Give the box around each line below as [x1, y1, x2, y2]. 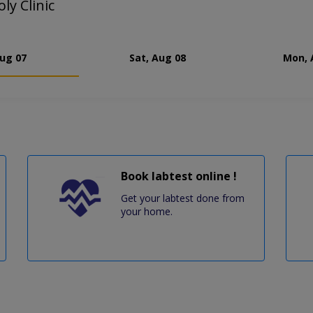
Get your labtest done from [120, 191, 245, 205]
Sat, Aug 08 [129, 51, 186, 65]
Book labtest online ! [120, 168, 237, 184]
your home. [120, 205, 173, 219]
